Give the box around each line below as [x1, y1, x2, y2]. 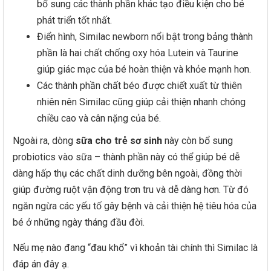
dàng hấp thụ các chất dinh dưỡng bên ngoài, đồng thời [13, 168, 242, 179]
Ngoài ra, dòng [13, 135, 76, 146]
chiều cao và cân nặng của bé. [37, 113, 161, 124]
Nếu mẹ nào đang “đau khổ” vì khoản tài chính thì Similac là [13, 242, 258, 253]
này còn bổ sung [162, 135, 233, 146]
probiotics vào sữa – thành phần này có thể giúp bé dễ [13, 151, 240, 163]
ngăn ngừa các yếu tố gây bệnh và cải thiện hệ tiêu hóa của [13, 200, 256, 212]
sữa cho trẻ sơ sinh [76, 135, 162, 146]
